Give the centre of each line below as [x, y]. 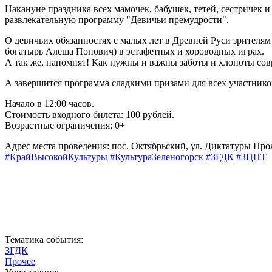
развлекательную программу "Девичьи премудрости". [117, 19]
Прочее [20, 261]
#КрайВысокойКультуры [56, 157]
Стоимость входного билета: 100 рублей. [90, 114]
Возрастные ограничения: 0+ [65, 125]
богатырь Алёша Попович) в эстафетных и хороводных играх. [134, 51]
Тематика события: [44, 239]
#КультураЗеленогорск [157, 157]
